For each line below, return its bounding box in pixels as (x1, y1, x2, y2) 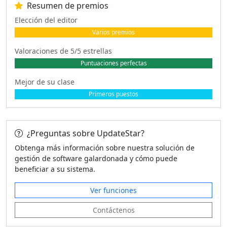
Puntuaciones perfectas (80, 58, 147, 67)
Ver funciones (90, 185, 137, 195)
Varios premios (92, 27, 135, 36)
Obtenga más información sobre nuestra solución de (15, 142, 195, 153)
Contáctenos (92, 205, 135, 215)
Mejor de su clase (15, 77, 74, 87)
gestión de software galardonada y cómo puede (15, 153, 177, 163)
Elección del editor (15, 15, 78, 25)
